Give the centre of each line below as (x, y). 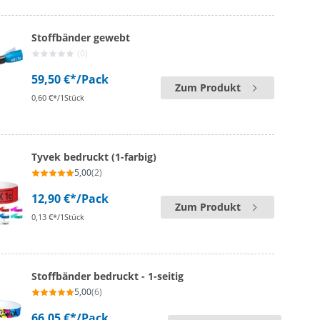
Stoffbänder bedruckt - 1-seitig (108, 276)
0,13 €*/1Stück (58, 217)
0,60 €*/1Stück (58, 97)
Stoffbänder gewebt (81, 37)
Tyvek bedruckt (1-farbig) (94, 157)
